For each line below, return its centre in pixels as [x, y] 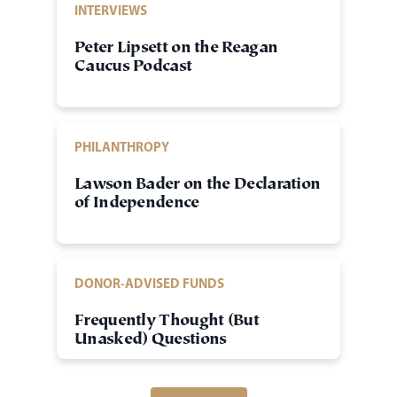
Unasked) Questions [151, 341]
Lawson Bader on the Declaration [198, 186]
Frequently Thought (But [167, 322]
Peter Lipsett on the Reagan [176, 49]
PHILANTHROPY [122, 147]
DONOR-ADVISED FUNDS [149, 284]
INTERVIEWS [111, 11]
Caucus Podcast [133, 68]
